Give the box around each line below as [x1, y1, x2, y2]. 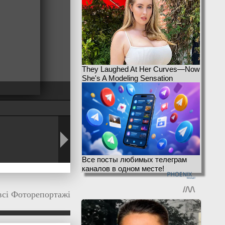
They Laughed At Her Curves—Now [82, 65, 200, 73]
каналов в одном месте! [82, 164, 164, 173]
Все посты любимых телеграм [82, 155, 187, 164]
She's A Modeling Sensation [82, 74, 173, 82]
